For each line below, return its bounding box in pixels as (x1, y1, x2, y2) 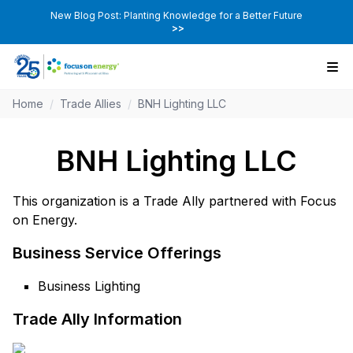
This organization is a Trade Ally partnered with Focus (13, 193, 336, 210)
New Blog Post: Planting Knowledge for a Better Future (50, 9, 303, 21)
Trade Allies (60, 97, 121, 111)
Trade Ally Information (13, 310, 182, 329)
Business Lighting (38, 278, 140, 295)
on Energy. (13, 212, 77, 229)
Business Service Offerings (13, 243, 221, 263)
